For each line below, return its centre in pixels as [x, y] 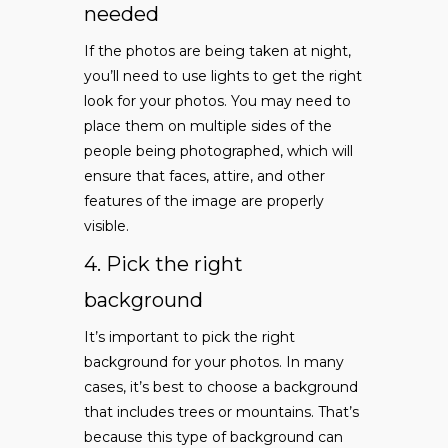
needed [121, 14]
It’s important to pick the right [189, 337]
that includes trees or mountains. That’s [221, 412]
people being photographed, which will [218, 151]
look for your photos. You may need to [217, 101]
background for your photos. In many [214, 362]
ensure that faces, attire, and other [204, 176]
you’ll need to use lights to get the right [223, 76]
